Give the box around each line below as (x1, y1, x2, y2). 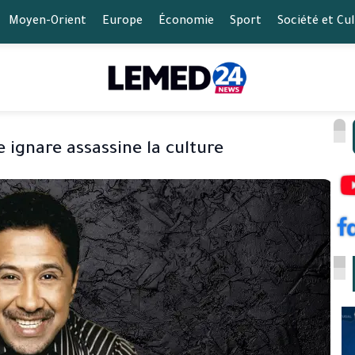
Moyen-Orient (8, 15, 86, 29)
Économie (158, 15, 214, 29)
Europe (101, 15, 143, 29)
